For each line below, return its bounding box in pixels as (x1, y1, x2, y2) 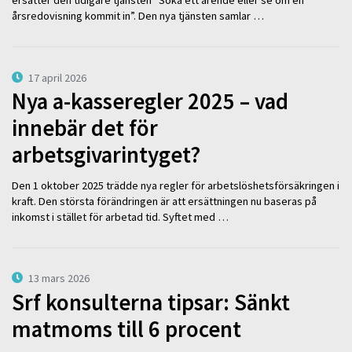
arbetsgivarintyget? (12, 141, 200, 170)
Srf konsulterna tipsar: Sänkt (12, 288, 290, 317)
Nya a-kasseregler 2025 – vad (12, 87, 288, 116)
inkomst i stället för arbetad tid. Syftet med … (12, 209, 229, 224)
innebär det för (12, 114, 158, 143)
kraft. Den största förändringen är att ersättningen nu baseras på (12, 193, 317, 208)
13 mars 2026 (28, 271, 90, 286)
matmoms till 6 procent (12, 315, 241, 344)
